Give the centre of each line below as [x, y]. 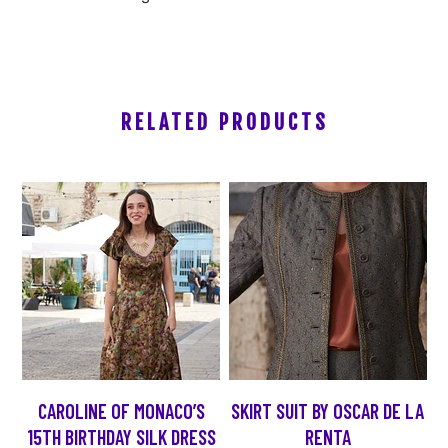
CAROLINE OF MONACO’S [121, 411]
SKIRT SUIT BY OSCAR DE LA [328, 411]
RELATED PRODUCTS [224, 122]
